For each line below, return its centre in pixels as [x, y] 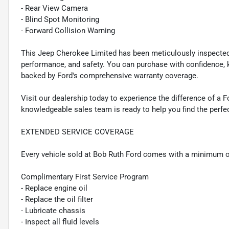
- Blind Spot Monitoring [60, 20]
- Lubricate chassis [53, 211]
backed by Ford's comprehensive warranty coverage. [110, 76]
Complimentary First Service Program [85, 177]
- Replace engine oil [54, 188]
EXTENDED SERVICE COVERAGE [77, 132]
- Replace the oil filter [57, 200]
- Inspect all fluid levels [60, 222]
